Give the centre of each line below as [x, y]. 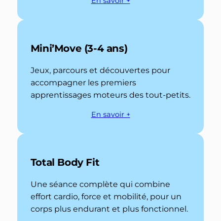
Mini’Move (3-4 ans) [79, 48]
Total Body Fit [65, 162]
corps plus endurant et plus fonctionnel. [109, 209]
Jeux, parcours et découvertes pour [100, 70]
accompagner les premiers [83, 82]
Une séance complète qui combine [100, 184]
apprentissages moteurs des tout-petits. [110, 95]
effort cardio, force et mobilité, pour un [106, 196]
